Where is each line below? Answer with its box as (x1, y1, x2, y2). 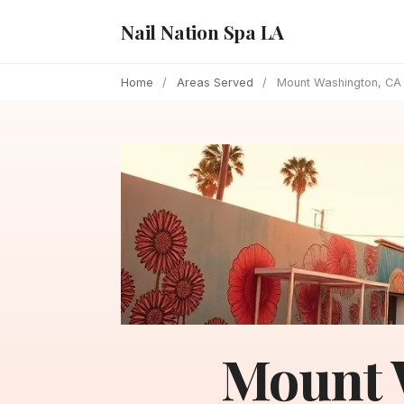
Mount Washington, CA (276, 75, 401, 89)
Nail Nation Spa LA (121, 18, 285, 44)
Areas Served (176, 75, 253, 89)
